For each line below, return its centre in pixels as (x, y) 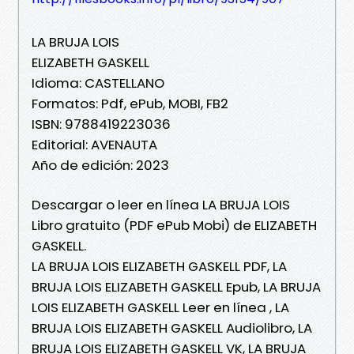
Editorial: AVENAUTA (94, 144)
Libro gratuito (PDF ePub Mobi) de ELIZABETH (174, 225)
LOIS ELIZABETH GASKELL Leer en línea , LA (160, 307)
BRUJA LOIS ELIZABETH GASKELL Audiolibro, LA (172, 328)
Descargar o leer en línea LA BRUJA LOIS (161, 204)
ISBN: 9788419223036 (101, 124)
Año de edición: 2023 (100, 165)
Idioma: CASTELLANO (98, 83)
